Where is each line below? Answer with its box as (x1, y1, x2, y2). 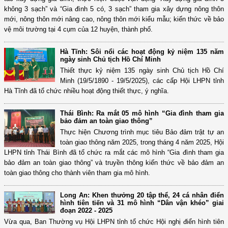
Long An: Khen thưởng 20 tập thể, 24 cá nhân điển (60, 191, 224, 199)
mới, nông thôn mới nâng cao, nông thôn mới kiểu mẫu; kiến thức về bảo (4, 15, 224, 23)
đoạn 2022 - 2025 (60, 207, 112, 215)
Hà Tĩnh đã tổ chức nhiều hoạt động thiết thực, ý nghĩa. (4, 87, 169, 95)
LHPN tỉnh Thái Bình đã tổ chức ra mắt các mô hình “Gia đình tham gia (4, 149, 224, 157)
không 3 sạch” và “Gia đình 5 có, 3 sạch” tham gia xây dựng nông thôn (4, 5, 224, 13)
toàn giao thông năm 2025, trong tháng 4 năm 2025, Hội (60, 138, 224, 147)
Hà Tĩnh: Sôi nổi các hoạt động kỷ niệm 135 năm (60, 48, 224, 56)
